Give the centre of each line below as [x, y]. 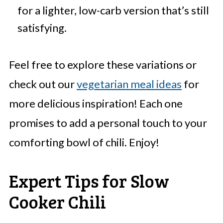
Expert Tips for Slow [89, 181]
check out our [43, 84]
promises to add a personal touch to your [108, 123]
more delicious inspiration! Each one [96, 104]
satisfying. [42, 28]
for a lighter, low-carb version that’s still [113, 10]
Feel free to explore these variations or [103, 65]
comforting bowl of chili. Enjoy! [84, 142]
